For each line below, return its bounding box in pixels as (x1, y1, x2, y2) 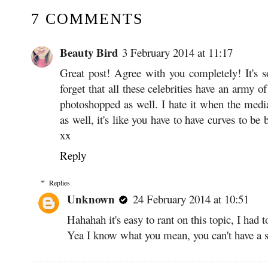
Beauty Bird (60, 44, 118, 60)
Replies (49, 178, 71, 188)
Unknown (67, 190, 115, 207)
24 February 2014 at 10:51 (133, 191, 249, 206)
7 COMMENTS (31, 10, 143, 28)
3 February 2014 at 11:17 (122, 44, 233, 60)
